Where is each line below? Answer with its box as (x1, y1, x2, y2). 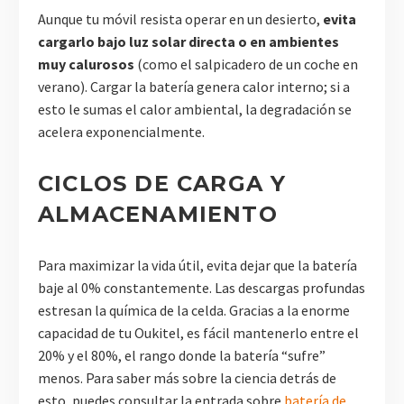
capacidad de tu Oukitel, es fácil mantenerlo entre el (38, 323, 359, 342)
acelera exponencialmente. (38, 123, 205, 142)
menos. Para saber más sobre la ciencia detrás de (38, 368, 336, 387)
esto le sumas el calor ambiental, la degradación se (38, 100, 352, 119)
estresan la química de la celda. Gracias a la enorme (38, 300, 350, 319)
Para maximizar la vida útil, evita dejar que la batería (38, 255, 357, 274)
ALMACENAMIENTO (38, 200, 278, 227)
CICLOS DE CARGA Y (38, 170, 287, 197)
